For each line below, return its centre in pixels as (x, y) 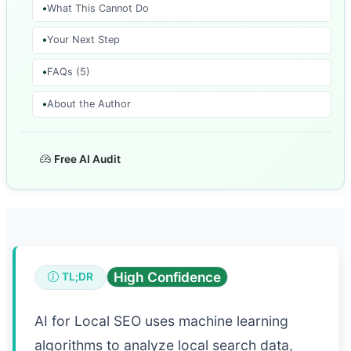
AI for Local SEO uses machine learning (161, 320)
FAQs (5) (69, 72)
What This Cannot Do (98, 8)
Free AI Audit (87, 159)
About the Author (89, 103)
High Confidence (167, 277)
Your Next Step (83, 40)
